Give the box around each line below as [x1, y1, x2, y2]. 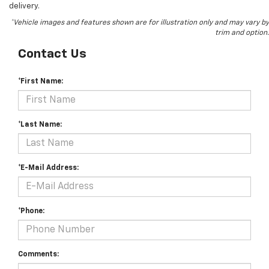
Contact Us [18, 48, 86, 61]
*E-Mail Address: [18, 165, 79, 172]
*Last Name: [18, 121, 62, 129]
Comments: [18, 251, 59, 259]
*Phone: [18, 208, 44, 216]
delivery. [9, 2, 40, 11]
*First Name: [18, 78, 63, 86]
